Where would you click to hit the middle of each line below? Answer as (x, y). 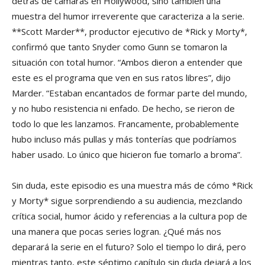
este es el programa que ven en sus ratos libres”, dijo (121, 78)
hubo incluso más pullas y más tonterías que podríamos (124, 139)
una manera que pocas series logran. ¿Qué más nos (117, 232)
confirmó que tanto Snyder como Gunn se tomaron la (119, 47)
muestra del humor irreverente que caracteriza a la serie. (128, 16)
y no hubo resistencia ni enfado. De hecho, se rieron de (123, 109)
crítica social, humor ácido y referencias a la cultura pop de (130, 216)
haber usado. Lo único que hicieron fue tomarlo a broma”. (127, 155)
